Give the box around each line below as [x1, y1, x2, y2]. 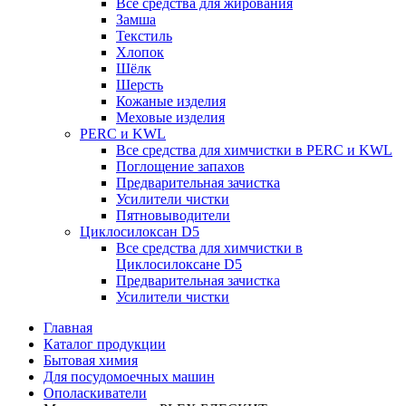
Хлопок [116, 44, 164, 60]
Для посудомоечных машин [43, 369, 215, 384]
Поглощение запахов [116, 159, 245, 174]
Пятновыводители [116, 208, 230, 223]
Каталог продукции [43, 336, 166, 352]
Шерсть [116, 77, 163, 92]
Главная [43, 320, 92, 335]
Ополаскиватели [43, 385, 147, 401]
